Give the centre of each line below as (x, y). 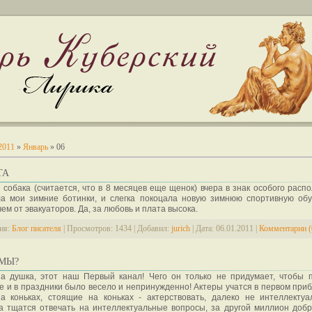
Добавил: (153, 228)
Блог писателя (37, 228)
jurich (181, 228)
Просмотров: (90, 228)
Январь (36, 147)
